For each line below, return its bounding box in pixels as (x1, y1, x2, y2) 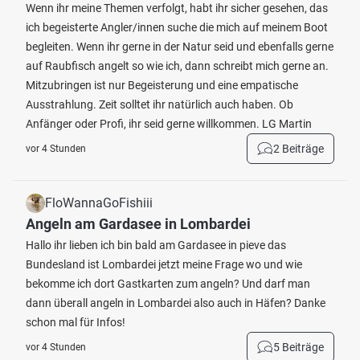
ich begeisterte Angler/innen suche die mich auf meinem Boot (26, 21, 328, 34)
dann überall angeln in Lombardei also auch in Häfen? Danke (26, 297, 325, 309)
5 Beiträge (273, 341, 324, 354)
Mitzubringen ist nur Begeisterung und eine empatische (26, 79, 298, 92)
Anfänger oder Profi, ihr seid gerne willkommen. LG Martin (26, 117, 312, 130)
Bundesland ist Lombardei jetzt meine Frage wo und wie (26, 258, 302, 271)
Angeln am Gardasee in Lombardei (26, 215, 251, 232)
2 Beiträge (273, 142, 324, 155)
